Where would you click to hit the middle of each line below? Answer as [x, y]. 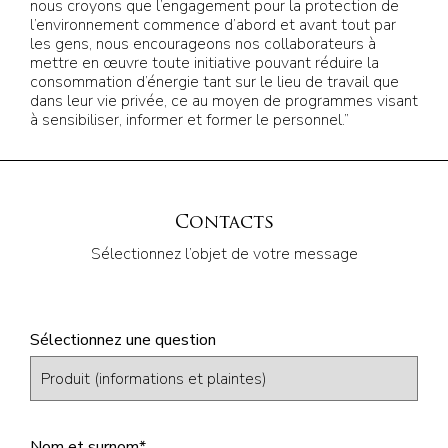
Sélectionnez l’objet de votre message [224, 254]
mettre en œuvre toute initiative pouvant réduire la [204, 63]
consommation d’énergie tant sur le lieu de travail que [214, 82]
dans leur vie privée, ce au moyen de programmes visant [224, 101]
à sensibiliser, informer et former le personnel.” [189, 120]
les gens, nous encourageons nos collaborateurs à [203, 44]
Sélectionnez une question [123, 340]
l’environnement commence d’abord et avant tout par [213, 25]
